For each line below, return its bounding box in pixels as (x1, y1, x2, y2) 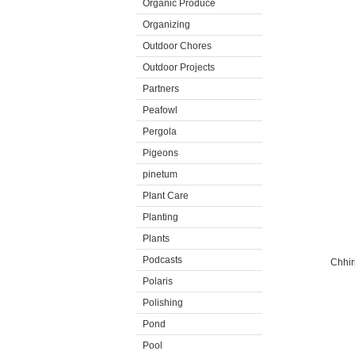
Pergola (143, 126, 177, 137)
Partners (143, 83, 179, 94)
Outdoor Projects (143, 62, 215, 73)
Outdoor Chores (143, 40, 212, 52)
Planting (143, 212, 178, 223)
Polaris (143, 276, 173, 287)
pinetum (143, 169, 177, 180)
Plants (143, 233, 170, 244)
